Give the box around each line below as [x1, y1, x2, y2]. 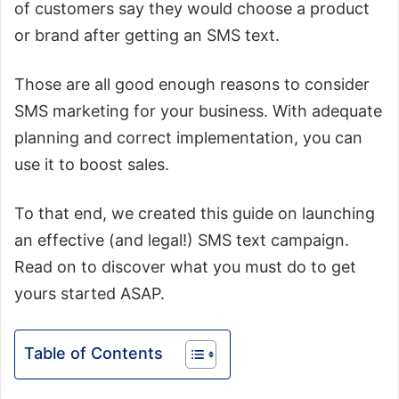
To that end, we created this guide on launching [14, 204, 375, 223]
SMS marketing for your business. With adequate [14, 102, 382, 120]
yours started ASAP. [14, 284, 165, 303]
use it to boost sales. [14, 155, 169, 174]
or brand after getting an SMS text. [14, 26, 280, 45]
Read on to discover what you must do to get [14, 257, 356, 276]
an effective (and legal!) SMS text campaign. [14, 231, 349, 249]
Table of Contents [24, 344, 163, 363]
